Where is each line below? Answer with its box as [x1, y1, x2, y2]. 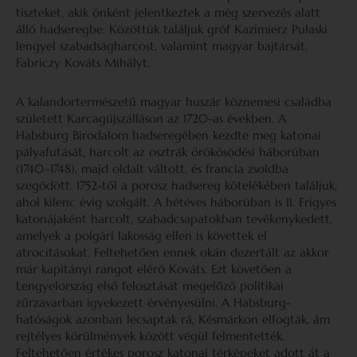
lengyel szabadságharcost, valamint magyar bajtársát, [16, 38, 308, 53]
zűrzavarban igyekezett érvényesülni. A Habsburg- [16, 295, 291, 310]
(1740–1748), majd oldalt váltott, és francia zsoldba [16, 161, 288, 176]
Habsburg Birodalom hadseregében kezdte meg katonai [16, 127, 321, 143]
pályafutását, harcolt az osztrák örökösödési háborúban [16, 144, 320, 159]
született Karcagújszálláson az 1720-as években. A [16, 111, 286, 126]
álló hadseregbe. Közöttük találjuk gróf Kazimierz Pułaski [16, 22, 328, 37]
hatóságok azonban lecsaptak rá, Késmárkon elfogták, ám [16, 312, 330, 327]
